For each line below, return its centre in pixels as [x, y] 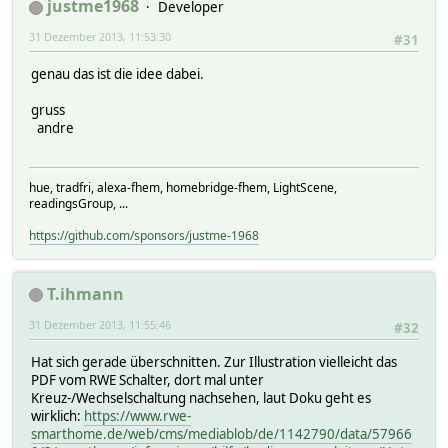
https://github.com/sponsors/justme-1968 [144, 235]
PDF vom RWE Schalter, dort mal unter [147, 380]
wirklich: [57, 416]
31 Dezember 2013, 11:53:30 [100, 37]
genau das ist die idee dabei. [117, 74]
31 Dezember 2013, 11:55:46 [100, 324]
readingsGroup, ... [78, 203]
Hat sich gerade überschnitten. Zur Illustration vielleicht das [214, 362]
